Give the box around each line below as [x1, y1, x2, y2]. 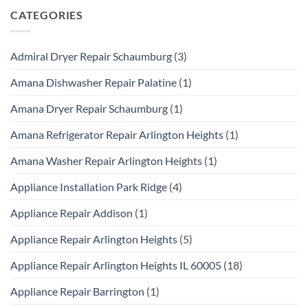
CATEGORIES [10, 8, 83, 21]
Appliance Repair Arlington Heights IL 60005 [10, 258, 221, 272]
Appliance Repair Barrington [10, 285, 144, 298]
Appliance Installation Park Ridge [10, 180, 167, 194]
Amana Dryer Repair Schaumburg [10, 102, 168, 115]
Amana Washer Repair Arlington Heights [10, 154, 202, 168]
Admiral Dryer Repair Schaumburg [10, 49, 172, 63]
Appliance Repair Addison [10, 206, 133, 220]
